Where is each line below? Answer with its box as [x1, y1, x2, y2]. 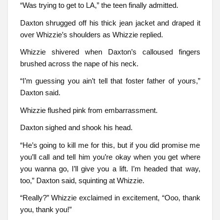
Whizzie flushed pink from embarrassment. [20, 106, 158, 114]
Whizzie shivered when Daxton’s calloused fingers [20, 47, 200, 56]
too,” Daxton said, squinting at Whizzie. [20, 176, 144, 185]
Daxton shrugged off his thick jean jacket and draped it [20, 18, 200, 27]
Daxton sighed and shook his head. [20, 123, 133, 132]
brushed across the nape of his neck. [20, 59, 138, 68]
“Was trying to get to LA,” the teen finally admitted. [20, 1, 178, 10]
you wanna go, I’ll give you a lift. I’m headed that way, [20, 164, 200, 173]
